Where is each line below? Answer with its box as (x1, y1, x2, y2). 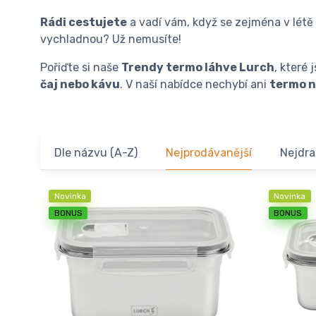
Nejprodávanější (166, 145, 252, 159)
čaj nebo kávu (40, 77, 120, 91)
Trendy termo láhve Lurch (121, 60, 274, 74)
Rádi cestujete (40, 15, 127, 29)
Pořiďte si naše (40, 60, 121, 74)
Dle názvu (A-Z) (54, 145, 138, 159)
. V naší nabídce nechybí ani (120, 77, 269, 91)
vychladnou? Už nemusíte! (40, 32, 181, 46)
